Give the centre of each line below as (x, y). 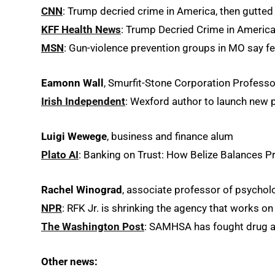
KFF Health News (81, 29)
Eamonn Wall (72, 83)
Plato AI (60, 155)
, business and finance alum (170, 137)
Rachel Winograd (82, 190)
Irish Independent (83, 101)
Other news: (69, 262)
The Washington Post (93, 227)
